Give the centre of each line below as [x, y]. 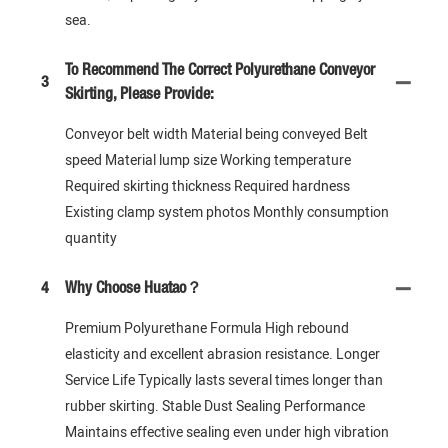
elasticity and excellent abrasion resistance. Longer [222, 354]
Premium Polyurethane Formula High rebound [207, 328]
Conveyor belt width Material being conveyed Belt [216, 134]
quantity [91, 238]
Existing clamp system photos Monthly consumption [227, 212]
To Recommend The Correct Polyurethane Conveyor [220, 70]
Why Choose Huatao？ [133, 288]
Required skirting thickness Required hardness [207, 186]
